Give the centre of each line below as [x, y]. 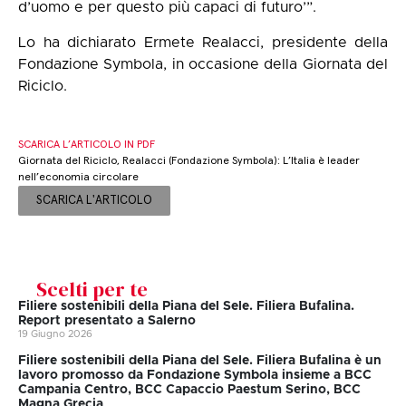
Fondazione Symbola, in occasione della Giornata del [203, 64]
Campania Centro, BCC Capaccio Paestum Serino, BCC [189, 390]
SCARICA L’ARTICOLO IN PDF [87, 145]
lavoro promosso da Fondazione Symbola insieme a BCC [195, 376]
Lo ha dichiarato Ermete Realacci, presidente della [203, 42]
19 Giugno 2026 [55, 334]
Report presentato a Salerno [107, 321]
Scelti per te [92, 290]
